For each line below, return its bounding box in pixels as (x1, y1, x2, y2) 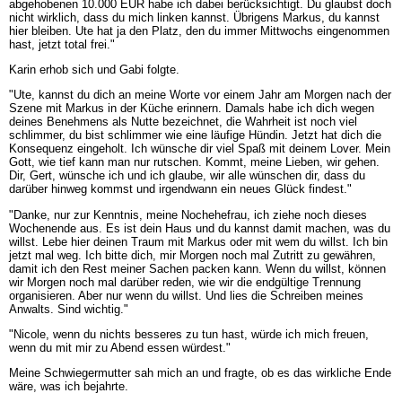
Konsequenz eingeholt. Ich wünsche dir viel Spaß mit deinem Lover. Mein (8, 142, 390, 156)
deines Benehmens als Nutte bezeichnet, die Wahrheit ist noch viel (8, 115, 357, 129)
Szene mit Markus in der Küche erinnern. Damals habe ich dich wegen (8, 101, 374, 116)
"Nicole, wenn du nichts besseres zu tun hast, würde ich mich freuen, (8, 327, 369, 341)
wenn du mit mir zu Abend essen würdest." (8, 340, 231, 354)
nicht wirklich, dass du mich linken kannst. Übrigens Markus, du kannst (8, 10, 380, 24)
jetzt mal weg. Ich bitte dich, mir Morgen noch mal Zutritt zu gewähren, (8, 248, 376, 262)
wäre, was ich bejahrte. (8, 380, 128, 394)
